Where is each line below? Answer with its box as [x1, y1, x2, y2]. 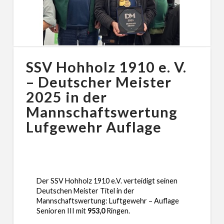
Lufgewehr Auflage [25, 118, 162, 135]
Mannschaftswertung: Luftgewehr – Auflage [36, 196, 179, 205]
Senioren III [36, 206, 76, 215]
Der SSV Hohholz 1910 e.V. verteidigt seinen [36, 176, 177, 185]
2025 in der [25, 88, 107, 105]
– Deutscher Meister [25, 73, 172, 90]
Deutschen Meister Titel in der [36, 186, 134, 195]
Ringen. [104, 206, 130, 215]
